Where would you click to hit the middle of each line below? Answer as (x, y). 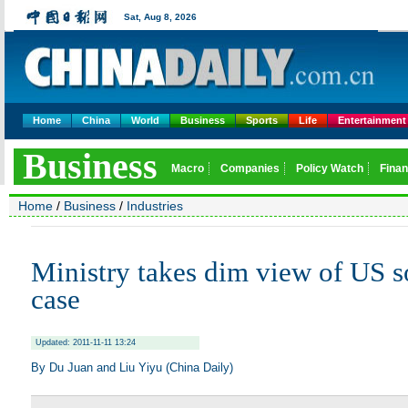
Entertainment (372, 120)
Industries (155, 206)
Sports (262, 120)
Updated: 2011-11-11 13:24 (86, 342)
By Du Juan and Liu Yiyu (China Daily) (132, 367)
